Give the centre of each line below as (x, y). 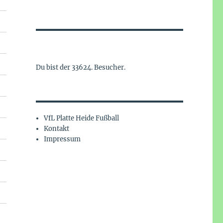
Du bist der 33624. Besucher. (80, 68)
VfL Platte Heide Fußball (82, 118)
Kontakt (57, 129)
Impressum (62, 139)
